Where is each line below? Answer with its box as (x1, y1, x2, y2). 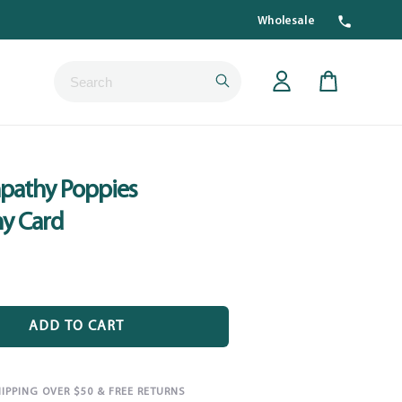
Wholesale (257, 15, 315, 27)
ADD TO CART (28, 319, 125, 334)
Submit (230, 74, 271, 89)
